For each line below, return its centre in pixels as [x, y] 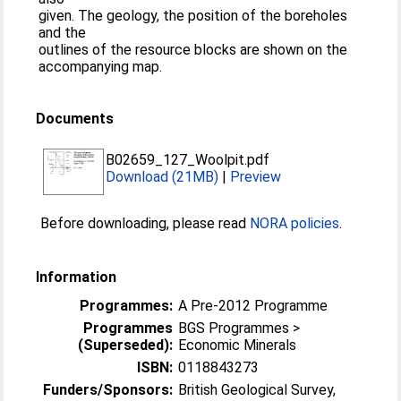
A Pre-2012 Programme [253, 306]
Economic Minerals [238, 345]
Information [77, 277]
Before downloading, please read [145, 223]
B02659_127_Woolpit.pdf [188, 160]
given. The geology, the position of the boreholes [193, 16]
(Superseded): [126, 345]
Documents [75, 119]
